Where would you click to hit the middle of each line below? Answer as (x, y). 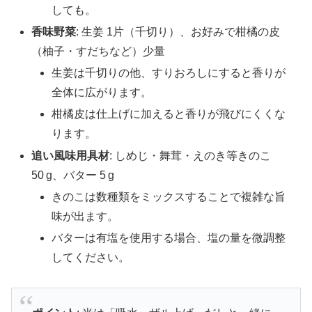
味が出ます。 (85, 216)
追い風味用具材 (71, 155)
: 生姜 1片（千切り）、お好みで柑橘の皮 (178, 32)
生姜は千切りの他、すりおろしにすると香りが (169, 73)
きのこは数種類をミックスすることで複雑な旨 (169, 196)
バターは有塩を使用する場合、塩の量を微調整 (169, 238)
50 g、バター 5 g (73, 175)
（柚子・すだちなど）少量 (99, 52)
